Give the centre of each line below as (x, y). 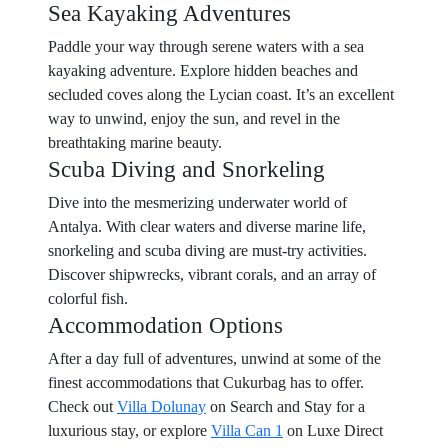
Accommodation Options (165, 325)
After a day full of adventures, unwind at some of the (214, 358)
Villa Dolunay (161, 406)
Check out (82, 406)
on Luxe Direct (333, 430)
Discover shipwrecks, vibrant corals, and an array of (212, 274)
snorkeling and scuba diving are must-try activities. (207, 250)
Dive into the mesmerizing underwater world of (197, 202)
